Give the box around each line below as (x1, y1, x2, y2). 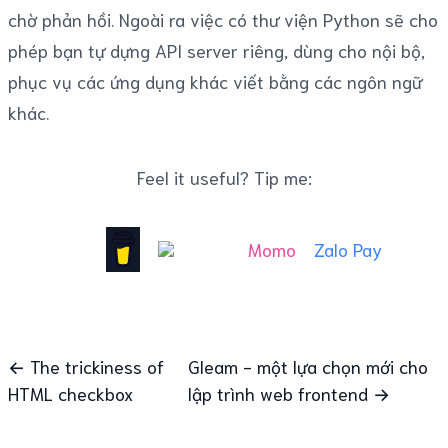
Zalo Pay (313, 236, 382, 261)
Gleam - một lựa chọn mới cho (187, 353, 428, 378)
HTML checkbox (8, 380, 133, 405)
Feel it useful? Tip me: (136, 164, 312, 189)
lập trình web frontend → (187, 380, 390, 405)
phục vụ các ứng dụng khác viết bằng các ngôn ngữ (8, 68, 422, 93)
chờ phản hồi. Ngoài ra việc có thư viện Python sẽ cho (8, 6, 438, 31)
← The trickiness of (8, 353, 164, 378)
